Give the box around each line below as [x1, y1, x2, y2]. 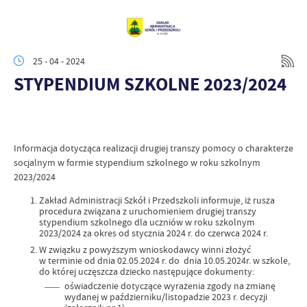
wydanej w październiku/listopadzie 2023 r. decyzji [64, 291, 267, 303]
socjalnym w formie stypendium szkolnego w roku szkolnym [14, 156, 260, 169]
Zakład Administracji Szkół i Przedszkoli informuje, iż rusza [39, 194, 275, 206]
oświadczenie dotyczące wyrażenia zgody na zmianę [64, 280, 275, 292]
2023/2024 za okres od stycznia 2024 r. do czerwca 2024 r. [39, 227, 268, 239]
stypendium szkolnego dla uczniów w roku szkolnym [39, 216, 255, 228]
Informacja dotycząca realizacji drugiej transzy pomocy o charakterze [14, 142, 293, 154]
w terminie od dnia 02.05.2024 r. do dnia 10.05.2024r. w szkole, [39, 254, 290, 267]
